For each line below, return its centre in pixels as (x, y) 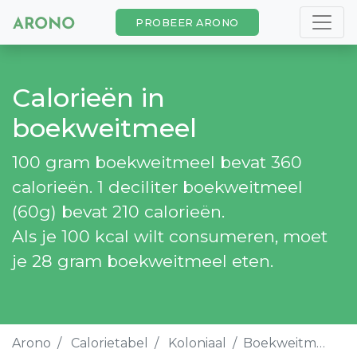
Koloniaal (197, 343)
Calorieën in (88, 98)
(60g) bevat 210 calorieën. (118, 212)
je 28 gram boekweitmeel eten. (143, 261)
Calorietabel (110, 343)
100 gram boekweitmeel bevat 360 (157, 162)
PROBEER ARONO (187, 22)
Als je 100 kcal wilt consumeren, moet (170, 236)
